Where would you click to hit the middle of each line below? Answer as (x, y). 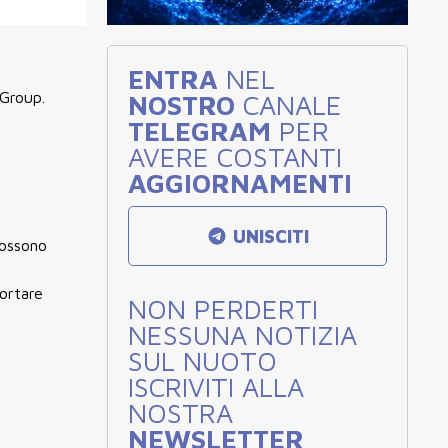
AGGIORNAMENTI (240, 183)
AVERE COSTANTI (235, 157)
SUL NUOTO (202, 361)
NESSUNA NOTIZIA (242, 335)
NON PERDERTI (223, 309)
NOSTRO (181, 105)
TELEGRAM (199, 131)
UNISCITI (269, 236)
